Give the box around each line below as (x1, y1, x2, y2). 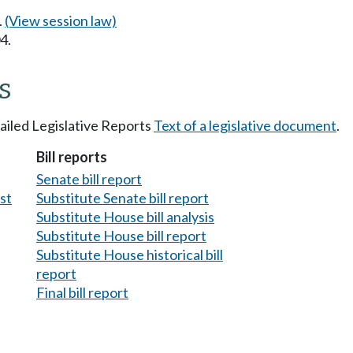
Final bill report (36, 283, 128, 301)
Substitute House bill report (36, 226, 206, 244)
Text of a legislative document (154, 117, 336, 135)
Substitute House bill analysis (36, 207, 214, 225)
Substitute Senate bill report (36, 188, 209, 206)
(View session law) (5, 11, 117, 29)
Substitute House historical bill (36, 245, 223, 263)
